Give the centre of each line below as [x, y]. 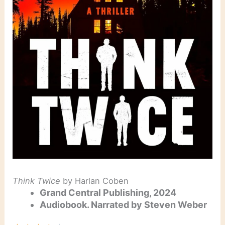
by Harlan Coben [95, 181]
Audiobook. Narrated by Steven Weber [124, 205]
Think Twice [37, 181]
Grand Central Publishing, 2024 [108, 193]
